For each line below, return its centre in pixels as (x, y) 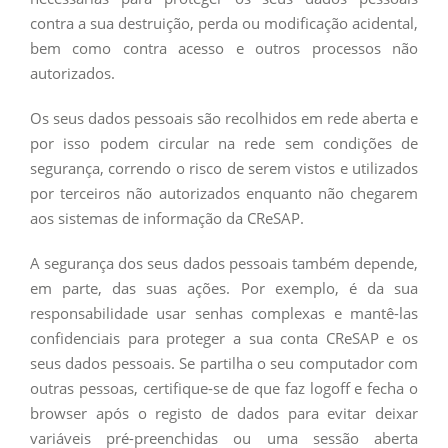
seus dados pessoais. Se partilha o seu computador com (224, 363)
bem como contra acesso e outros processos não (224, 48)
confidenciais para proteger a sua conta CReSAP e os (224, 338)
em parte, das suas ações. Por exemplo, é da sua (224, 288)
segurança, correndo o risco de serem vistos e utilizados (224, 168)
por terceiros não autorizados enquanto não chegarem (224, 193)
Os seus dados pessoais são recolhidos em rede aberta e (224, 118)
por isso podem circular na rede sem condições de (224, 143)
